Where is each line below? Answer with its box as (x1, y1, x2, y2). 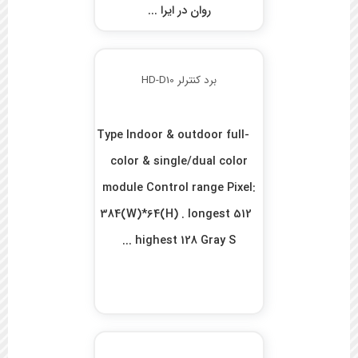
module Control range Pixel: (102, 179, 257, 198)
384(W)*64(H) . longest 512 (100, 205, 259, 225)
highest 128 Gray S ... (135, 232, 237, 251)
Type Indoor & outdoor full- (96, 126, 249, 145)
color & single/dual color (110, 153, 249, 172)
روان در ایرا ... (147, 2, 211, 21)
